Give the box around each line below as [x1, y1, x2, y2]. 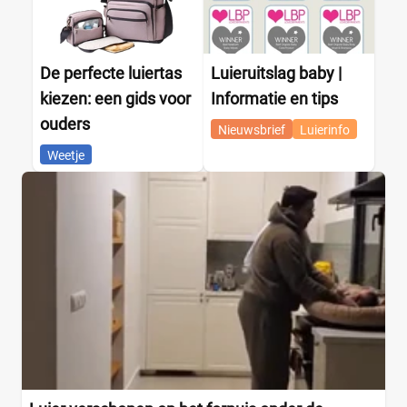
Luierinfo [300, 122, 350, 137]
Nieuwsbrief [218, 122, 285, 137]
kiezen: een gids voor [40, 88, 191, 108]
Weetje [47, 147, 84, 163]
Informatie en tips [211, 88, 338, 108]
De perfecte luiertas [40, 63, 182, 83]
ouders [40, 114, 90, 134]
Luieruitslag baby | [211, 63, 342, 83]
